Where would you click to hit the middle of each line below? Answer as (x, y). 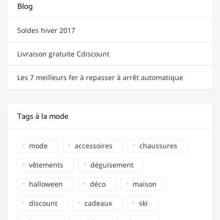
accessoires (94, 145)
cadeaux (98, 203)
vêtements (46, 165)
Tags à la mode (43, 116)
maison (145, 184)
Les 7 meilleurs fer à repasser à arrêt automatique (100, 77)
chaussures (158, 145)
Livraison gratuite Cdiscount (63, 54)
